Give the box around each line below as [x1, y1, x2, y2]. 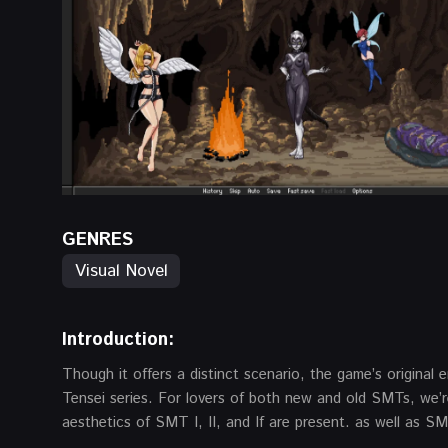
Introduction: [62, 326, 174, 353]
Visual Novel [75, 258, 168, 283]
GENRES [62, 226, 133, 253]
